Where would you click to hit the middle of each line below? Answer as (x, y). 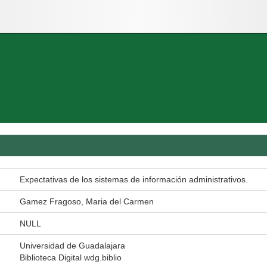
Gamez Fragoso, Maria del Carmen (87, 201)
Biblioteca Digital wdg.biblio (71, 257)
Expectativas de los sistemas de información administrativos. (134, 179)
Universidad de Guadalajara (72, 246)
